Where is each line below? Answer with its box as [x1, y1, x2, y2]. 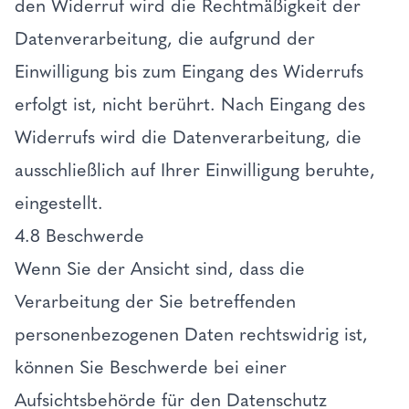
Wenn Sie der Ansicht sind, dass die [15, 257, 305, 279]
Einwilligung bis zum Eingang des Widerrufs [15, 60, 363, 82]
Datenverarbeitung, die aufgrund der [15, 27, 315, 49]
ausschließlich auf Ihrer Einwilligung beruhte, [15, 159, 375, 181]
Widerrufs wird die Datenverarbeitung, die [15, 126, 362, 148]
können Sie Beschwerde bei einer [15, 356, 287, 378]
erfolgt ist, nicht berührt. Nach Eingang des [15, 93, 365, 115]
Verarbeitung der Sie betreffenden [15, 290, 296, 312]
